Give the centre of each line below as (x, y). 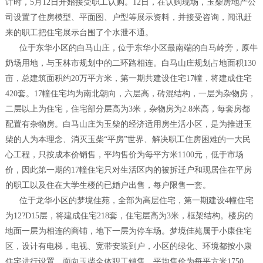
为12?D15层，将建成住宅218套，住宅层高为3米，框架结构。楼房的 (129, 216)
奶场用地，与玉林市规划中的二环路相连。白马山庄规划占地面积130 (130, 63)
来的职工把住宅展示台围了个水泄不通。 (79, 33)
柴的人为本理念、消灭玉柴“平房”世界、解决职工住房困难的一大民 (128, 140)
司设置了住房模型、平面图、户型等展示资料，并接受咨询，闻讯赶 (128, 18)
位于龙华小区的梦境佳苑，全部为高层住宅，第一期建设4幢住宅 (129, 201)
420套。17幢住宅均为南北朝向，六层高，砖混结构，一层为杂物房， (130, 94)
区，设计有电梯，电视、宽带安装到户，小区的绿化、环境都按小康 (128, 247)
